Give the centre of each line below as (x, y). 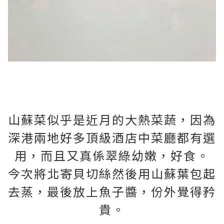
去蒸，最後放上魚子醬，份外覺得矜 (112, 191)
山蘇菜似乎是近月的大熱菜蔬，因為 (112, 119)
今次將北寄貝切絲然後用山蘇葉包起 (112, 173)
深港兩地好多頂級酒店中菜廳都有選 (112, 137)
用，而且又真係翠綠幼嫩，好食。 (112, 155)
